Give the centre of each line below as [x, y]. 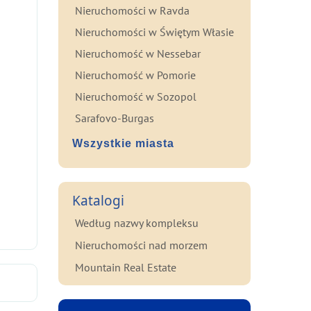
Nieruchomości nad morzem [141, 245]
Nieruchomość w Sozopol [135, 96]
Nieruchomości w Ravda [132, 10]
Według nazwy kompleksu [136, 223]
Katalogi [98, 201]
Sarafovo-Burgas [114, 118]
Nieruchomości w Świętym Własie [154, 32]
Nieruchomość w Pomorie [135, 75]
